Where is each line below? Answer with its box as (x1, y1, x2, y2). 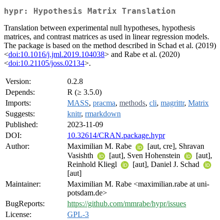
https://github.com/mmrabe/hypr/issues (67, 199, 186, 208)
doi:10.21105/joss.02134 (8, 59, 84, 68)
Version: (5, 77, 31, 86)
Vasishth (67, 151, 95, 160)
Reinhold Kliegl (67, 160, 119, 168)
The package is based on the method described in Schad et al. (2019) (4, 41, 216, 50)
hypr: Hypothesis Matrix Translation (4, 6, 176, 16)
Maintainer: (5, 180, 41, 189)
